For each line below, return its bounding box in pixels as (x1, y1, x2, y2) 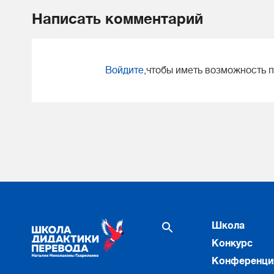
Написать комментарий (32, 10, 203, 28)
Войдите (105, 65, 144, 76)
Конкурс (212, 238, 253, 249)
